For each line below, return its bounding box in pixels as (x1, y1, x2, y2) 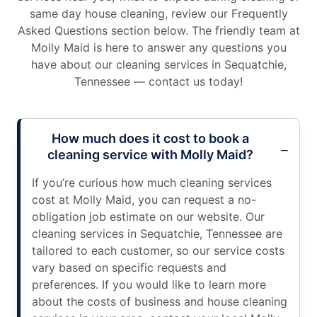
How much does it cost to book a (51, 130, 249, 146)
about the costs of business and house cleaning (32, 294, 287, 309)
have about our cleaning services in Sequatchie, (30, 57, 287, 71)
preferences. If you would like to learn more (32, 277, 266, 292)
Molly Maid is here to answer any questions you (30, 40, 287, 54)
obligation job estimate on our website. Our (32, 209, 265, 224)
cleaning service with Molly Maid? (47, 146, 253, 162)
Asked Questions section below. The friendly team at (17, 23, 300, 38)
